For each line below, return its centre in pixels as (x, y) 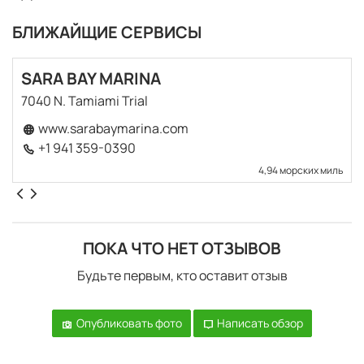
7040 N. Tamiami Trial (84, 101)
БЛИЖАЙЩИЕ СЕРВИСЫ (107, 32)
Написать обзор (259, 323)
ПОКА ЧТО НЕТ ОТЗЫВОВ (182, 249)
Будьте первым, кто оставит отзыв (182, 276)
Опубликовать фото (128, 323)
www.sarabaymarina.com (112, 129)
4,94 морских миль (300, 171)
